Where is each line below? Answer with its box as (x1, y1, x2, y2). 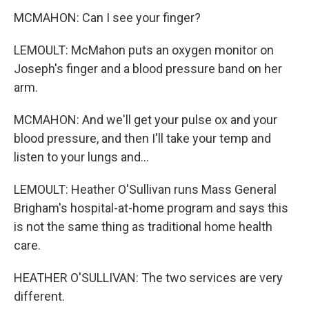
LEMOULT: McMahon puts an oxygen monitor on (14, 43, 274, 57)
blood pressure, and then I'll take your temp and (14, 131, 271, 146)
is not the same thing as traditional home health (14, 219, 272, 234)
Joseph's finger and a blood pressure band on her (14, 61, 282, 76)
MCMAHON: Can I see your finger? (14, 10, 201, 25)
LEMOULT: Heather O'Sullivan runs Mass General (14, 182, 277, 197)
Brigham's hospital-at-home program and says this (14, 201, 288, 215)
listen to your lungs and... (14, 150, 149, 164)
